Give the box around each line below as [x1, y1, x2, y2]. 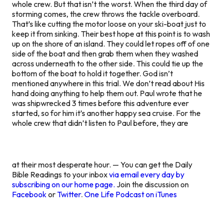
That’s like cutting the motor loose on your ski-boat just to [12, 18, 206, 29]
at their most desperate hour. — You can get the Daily [12, 159, 192, 169]
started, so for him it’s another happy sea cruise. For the [12, 108, 201, 118]
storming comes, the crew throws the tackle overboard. [12, 8, 200, 19]
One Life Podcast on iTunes [84, 189, 177, 199]
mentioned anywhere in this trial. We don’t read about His [12, 78, 205, 88]
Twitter [57, 189, 81, 199]
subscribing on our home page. [12, 179, 115, 189]
